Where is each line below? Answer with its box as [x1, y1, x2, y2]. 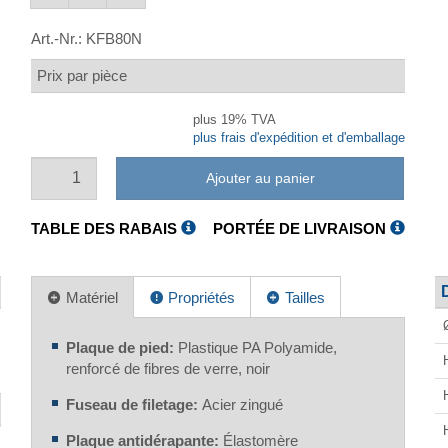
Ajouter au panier [205, 169, 315, 186]
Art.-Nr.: [31, 29, 87, 47]
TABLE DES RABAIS [31, 219, 182, 237]
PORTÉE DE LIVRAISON [212, 219, 390, 237]
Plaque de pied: [66, 338, 179, 356]
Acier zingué [202, 395, 284, 413]
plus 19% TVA [192, 111, 276, 127]
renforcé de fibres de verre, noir [66, 359, 271, 377]
